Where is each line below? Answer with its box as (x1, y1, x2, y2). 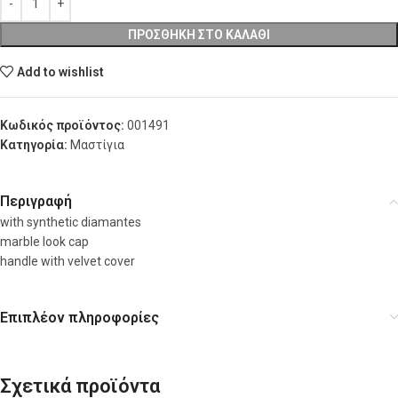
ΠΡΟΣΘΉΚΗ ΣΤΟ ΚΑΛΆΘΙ (128, 27, 270, 42)
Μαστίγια (70, 137, 124, 152)
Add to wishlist (17, 64, 105, 79)
